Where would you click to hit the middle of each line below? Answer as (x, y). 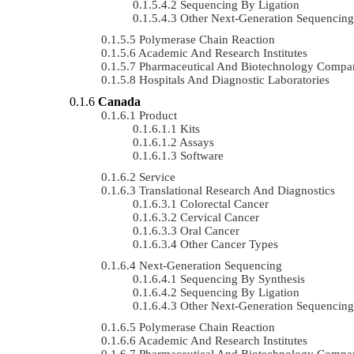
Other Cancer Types (229, 244)
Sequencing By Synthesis (243, 279)
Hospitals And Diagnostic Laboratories (234, 79)
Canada (119, 101)
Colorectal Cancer (224, 203)
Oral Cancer (210, 230)
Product (158, 115)
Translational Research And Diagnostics (237, 190)
